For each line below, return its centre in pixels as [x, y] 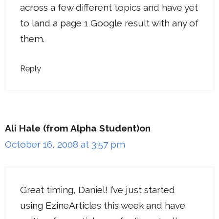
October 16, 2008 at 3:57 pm [65, 144]
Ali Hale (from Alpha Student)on [78, 128]
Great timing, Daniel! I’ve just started [98, 189]
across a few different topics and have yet [109, 7]
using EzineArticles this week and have [103, 205]
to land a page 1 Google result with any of [109, 23]
